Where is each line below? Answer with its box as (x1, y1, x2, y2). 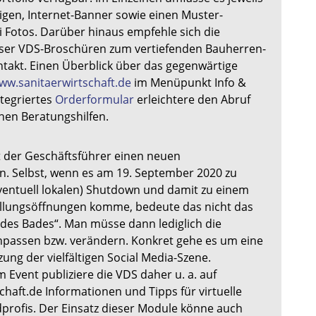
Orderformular (55, 92, 134, 107)
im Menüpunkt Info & (131, 75, 246, 90)
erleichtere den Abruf (134, 92, 250, 107)
